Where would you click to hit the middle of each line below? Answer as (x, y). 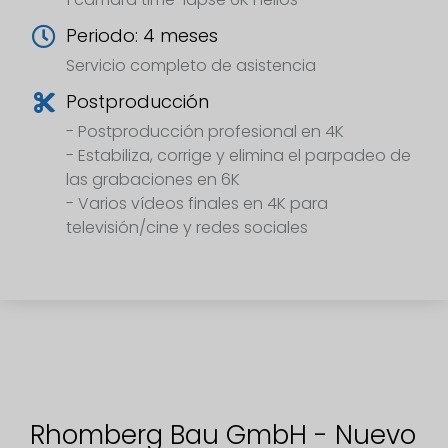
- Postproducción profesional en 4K (205, 132)
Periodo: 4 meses (142, 36)
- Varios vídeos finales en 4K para (197, 204)
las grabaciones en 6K (153, 180)
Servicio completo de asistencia (191, 66)
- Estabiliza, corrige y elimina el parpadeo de (238, 156)
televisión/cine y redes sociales (187, 228)
